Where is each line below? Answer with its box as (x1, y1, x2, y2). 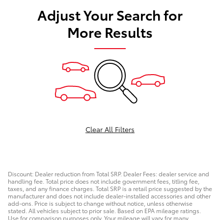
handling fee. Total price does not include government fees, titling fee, (8, 177, 199, 186)
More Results (67, 22, 153, 42)
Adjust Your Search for (37, 4, 183, 25)
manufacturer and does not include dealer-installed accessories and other (8, 192, 211, 200)
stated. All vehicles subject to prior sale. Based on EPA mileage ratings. (8, 206, 201, 215)
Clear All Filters (85, 124, 135, 135)
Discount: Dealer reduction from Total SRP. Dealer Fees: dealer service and (8, 169, 209, 178)
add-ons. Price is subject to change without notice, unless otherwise (8, 199, 192, 208)
